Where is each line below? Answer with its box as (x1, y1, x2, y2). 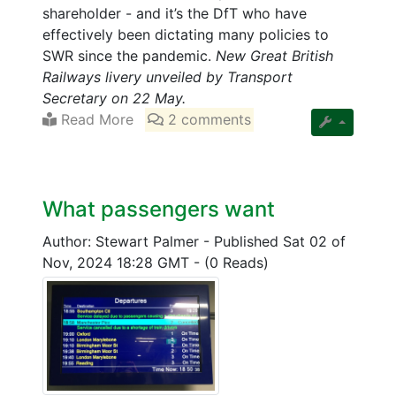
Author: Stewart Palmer (42, 232, 203, 251)
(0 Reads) (204, 254, 269, 272)
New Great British (216, 47, 333, 65)
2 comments (164, 110, 252, 129)
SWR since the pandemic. (42, 47, 216, 65)
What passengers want (42, 196, 275, 223)
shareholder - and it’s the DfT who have (42, 4, 307, 23)
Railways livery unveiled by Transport (42, 68, 293, 87)
